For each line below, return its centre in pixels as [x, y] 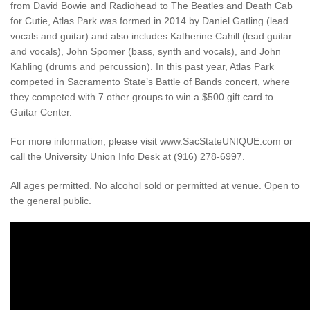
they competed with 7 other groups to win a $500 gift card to [142, 97]
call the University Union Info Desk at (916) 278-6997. [128, 156]
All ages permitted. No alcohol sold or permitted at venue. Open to [155, 185]
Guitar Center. [41, 112]
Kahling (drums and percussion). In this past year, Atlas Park [142, 66]
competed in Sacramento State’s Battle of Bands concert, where [150, 81]
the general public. [51, 200]
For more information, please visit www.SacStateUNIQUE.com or [152, 141]
